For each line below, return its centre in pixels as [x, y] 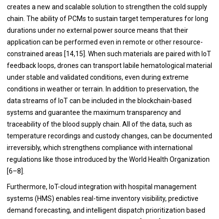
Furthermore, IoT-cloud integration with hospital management [101, 187]
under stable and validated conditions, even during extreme [98, 77]
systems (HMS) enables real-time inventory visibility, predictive [102, 198]
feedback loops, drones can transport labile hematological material [109, 66]
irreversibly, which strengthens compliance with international [99, 148]
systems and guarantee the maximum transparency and [94, 112]
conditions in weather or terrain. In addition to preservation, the [103, 89]
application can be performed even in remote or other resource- [105, 42]
